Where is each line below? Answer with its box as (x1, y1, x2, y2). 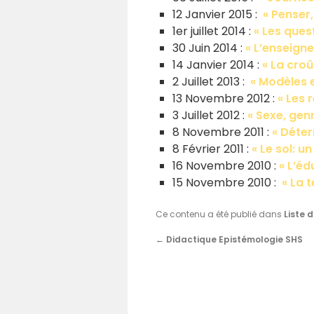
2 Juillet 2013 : (172, 74, 247, 90)
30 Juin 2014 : (172, 40, 245, 57)
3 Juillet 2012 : (172, 107, 247, 124)
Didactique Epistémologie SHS (164, 233, 303, 246)
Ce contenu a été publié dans (156, 208, 284, 221)
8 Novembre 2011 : (172, 124, 272, 141)
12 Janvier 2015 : (172, 6, 263, 23)
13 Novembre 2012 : (172, 90, 278, 107)
